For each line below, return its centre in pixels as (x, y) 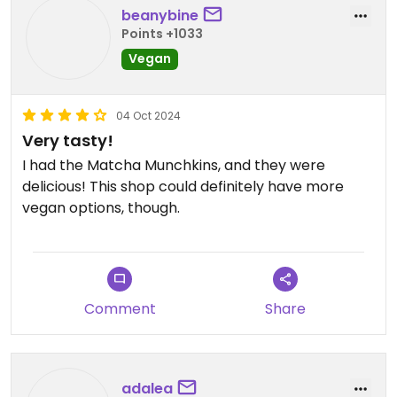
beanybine (160, 15)
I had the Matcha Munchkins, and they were (174, 165)
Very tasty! (68, 140)
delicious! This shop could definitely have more (183, 187)
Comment (120, 309)
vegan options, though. (101, 208)
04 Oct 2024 (148, 116)
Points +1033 (162, 33)
